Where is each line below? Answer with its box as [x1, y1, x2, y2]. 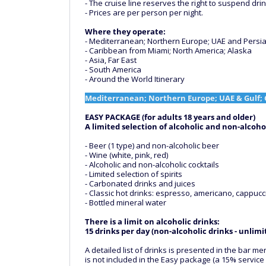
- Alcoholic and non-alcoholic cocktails [85, 159, 219, 170]
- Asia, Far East [85, 55, 137, 65]
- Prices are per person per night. [85, 7, 203, 18]
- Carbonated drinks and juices [85, 178, 195, 189]
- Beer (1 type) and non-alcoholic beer [85, 140, 219, 151]
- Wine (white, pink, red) [85, 150, 168, 160]
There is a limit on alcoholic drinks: [85, 216, 220, 227]
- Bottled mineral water [85, 197, 166, 208]
